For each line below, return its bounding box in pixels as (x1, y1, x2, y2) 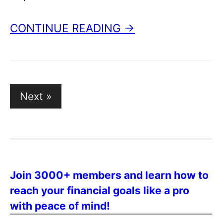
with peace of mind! (10, 199, 110, 213)
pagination (9, 99, 58, 111)
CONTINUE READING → (10, 21, 135, 35)
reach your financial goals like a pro (10, 184, 189, 197)
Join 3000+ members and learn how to (10, 168, 209, 182)
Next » (20, 90, 52, 103)
